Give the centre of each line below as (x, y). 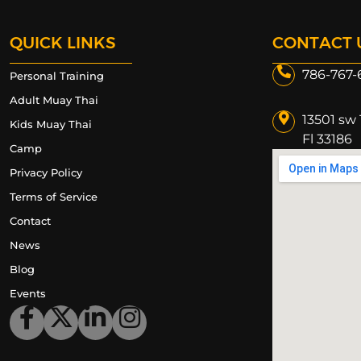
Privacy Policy (46, 172)
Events (27, 293)
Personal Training (56, 76)
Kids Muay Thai (50, 124)
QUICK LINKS (62, 43)
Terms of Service (53, 197)
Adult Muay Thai (54, 100)
